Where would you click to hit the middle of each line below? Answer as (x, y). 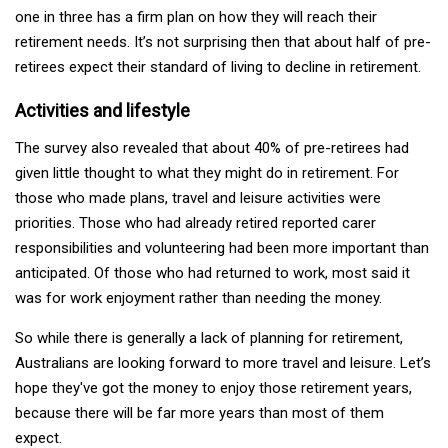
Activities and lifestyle (102, 110)
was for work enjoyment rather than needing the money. (198, 297)
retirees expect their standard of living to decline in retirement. (218, 66)
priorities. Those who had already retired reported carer (195, 222)
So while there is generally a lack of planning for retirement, (209, 337)
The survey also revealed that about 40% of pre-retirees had (212, 147)
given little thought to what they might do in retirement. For (207, 172)
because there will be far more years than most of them (199, 412)
